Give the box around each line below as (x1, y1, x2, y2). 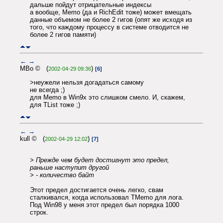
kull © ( (20, 134, 45, 142)
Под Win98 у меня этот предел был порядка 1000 (30, 201, 179, 209)
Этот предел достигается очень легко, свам (30, 186, 163, 194)
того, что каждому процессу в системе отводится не (30, 23, 189, 31)
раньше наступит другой (30, 163, 109, 171)
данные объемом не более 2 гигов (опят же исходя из (30, 16, 192, 23)
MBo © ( (20, 64, 48, 72)
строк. (30, 208, 48, 216)
